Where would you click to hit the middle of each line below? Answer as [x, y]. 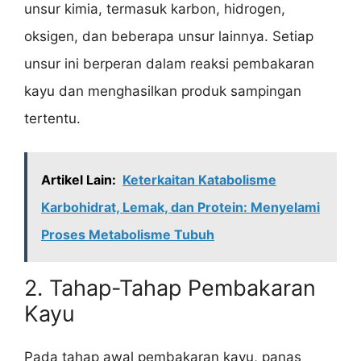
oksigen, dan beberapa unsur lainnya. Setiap [169, 36]
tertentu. [52, 118]
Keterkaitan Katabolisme [199, 180]
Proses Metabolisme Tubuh [128, 235]
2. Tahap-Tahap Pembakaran [170, 288]
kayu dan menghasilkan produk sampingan [163, 91]
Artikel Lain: [79, 180]
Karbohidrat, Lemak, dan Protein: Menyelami [180, 207]
